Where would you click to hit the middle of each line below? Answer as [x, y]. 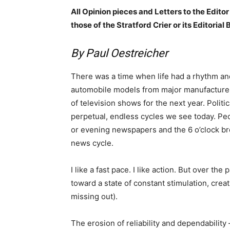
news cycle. [92, 143]
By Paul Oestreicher [119, 53]
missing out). [94, 196]
